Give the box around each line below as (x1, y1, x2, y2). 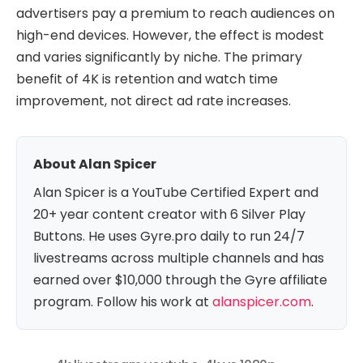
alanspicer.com (212, 292, 311, 311)
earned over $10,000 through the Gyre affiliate (33, 270, 327, 289)
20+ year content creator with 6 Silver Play (33, 204, 305, 224)
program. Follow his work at (33, 292, 212, 311)
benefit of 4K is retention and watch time (16, 69, 278, 88)
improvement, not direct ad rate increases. (16, 91, 291, 110)
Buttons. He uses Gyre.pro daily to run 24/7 (33, 226, 305, 246)
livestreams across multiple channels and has (33, 248, 324, 267)
